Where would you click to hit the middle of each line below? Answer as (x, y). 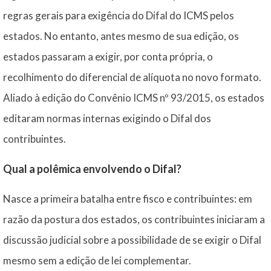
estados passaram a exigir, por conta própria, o (108, 57)
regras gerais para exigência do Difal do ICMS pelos (119, 15)
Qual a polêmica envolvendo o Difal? (92, 169)
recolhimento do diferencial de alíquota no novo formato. (132, 77)
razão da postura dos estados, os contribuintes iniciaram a (134, 219)
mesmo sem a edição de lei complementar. (97, 260)
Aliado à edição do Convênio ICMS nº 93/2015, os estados (134, 98)
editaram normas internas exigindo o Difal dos (107, 118)
